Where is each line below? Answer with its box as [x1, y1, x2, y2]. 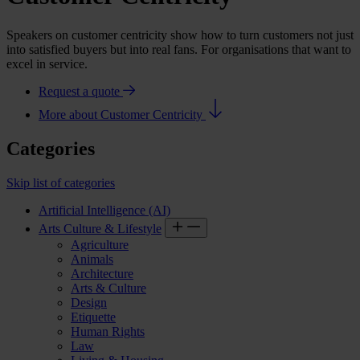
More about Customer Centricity [39, 107, 206, 121]
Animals [71, 252, 113, 266]
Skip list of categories [6, 175, 115, 190]
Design [71, 295, 107, 309]
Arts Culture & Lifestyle [39, 221, 162, 235]
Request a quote [39, 84, 123, 98]
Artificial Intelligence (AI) [39, 202, 170, 217]
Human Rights [71, 324, 145, 338]
